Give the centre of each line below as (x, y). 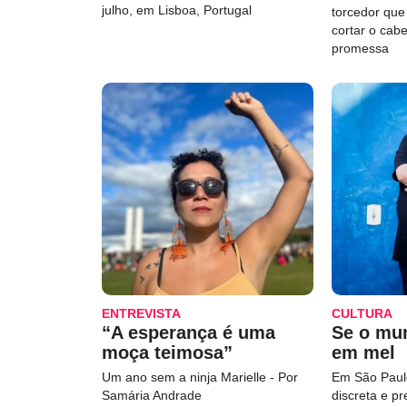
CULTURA (362, 313)
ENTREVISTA (141, 313)
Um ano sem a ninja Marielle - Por (200, 377)
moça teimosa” (167, 352)
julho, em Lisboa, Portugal (177, 10)
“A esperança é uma (189, 332)
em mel (364, 352)
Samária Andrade (152, 395)
